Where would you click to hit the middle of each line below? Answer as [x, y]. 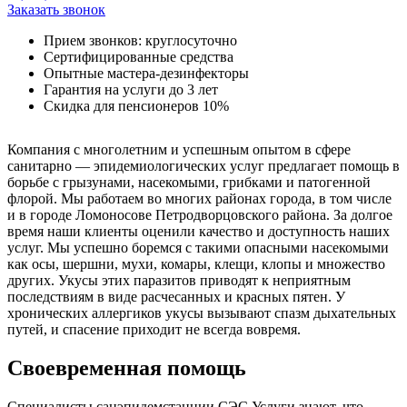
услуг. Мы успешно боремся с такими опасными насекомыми [198, 248]
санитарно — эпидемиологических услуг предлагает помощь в [203, 166]
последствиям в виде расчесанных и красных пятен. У [176, 297]
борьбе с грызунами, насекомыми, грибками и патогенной [189, 183]
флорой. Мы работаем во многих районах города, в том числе [199, 199]
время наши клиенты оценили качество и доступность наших [199, 232]
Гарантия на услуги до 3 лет [131, 90]
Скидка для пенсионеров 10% [136, 106]
